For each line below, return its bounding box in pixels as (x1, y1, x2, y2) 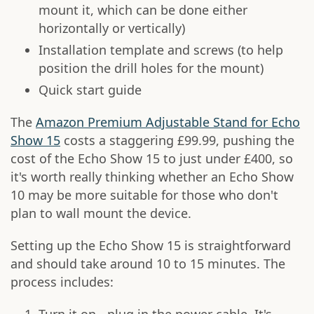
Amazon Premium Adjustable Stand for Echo (36, 114, 300, 131)
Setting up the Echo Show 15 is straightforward (11, 237, 291, 254)
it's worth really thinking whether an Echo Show (11, 168, 294, 186)
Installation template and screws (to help (39, 41, 283, 59)
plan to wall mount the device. (11, 205, 191, 222)
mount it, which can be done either (39, 1, 247, 19)
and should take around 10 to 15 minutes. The (11, 255, 285, 273)
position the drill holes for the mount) (39, 60, 264, 77)
